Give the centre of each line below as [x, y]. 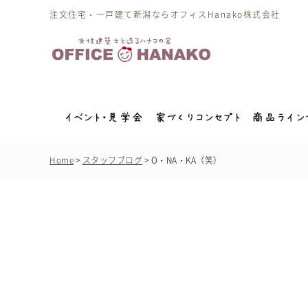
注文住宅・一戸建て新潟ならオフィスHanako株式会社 [165, 14]
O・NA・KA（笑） [186, 160]
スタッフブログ [112, 160]
